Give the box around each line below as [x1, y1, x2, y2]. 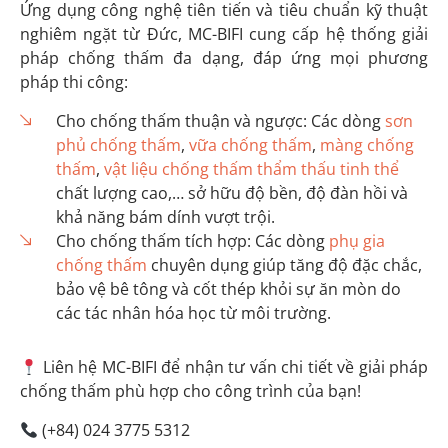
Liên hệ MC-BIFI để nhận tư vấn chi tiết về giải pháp [38, 355, 428, 378]
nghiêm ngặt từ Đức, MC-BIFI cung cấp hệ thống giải [20, 22, 428, 45]
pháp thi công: [20, 70, 128, 93]
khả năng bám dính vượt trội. [55, 205, 275, 228]
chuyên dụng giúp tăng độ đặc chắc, [146, 253, 422, 276]
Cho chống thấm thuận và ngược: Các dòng [55, 109, 385, 132]
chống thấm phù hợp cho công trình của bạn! [20, 379, 361, 402]
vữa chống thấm [188, 133, 312, 156]
